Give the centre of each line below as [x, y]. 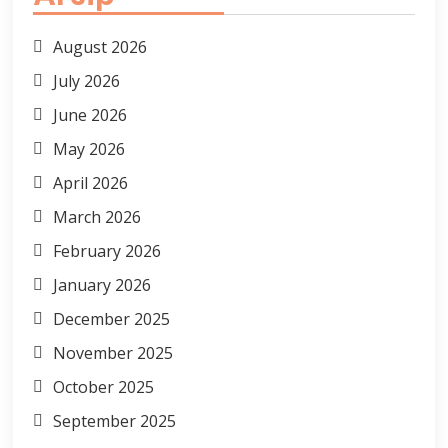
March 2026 [97, 216]
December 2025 [112, 318]
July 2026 [87, 80]
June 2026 [90, 114]
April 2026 [91, 182]
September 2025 [115, 420]
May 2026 [89, 148]
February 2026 [107, 250]
